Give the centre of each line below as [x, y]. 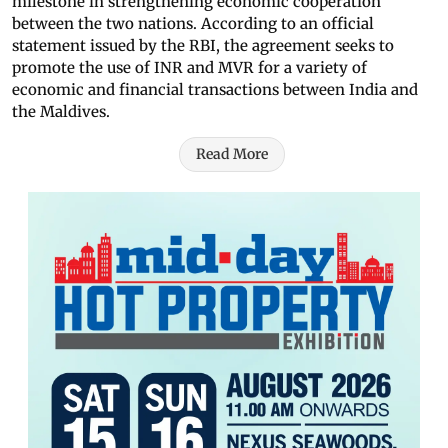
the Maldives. [61, 112]
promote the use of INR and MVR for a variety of [189, 68]
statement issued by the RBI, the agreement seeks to [203, 46]
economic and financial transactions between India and [215, 90]
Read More [232, 154]
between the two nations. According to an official [193, 24]
